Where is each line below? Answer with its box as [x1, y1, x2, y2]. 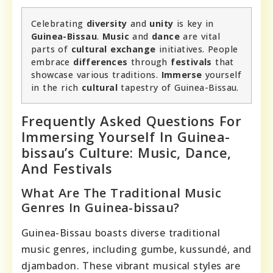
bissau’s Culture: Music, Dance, [21, 143, 232, 162]
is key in [173, 18, 214, 30]
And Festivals [21, 159, 113, 178]
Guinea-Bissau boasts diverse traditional [21, 226, 220, 240]
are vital [180, 30, 221, 43]
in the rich [31, 82, 82, 94]
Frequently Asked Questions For [21, 112, 241, 130]
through [127, 56, 171, 68]
